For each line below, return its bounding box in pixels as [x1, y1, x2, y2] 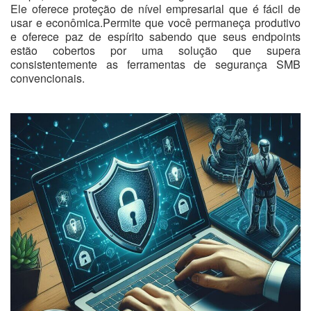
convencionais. [10, 70, 85, 87]
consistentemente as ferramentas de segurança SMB [10, 56, 301, 73]
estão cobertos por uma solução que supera [10, 42, 301, 59]
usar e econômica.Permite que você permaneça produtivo [10, 15, 301, 31]
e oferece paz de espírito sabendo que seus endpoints [10, 28, 301, 45]
